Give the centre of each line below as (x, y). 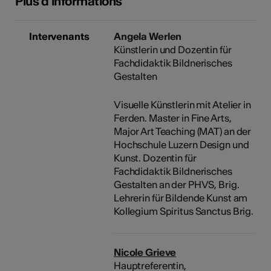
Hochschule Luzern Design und (181, 144)
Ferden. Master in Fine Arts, (172, 118)
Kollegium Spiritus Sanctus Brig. (184, 211)
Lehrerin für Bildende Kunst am (181, 198)
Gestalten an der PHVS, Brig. (176, 184)
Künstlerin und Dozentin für (172, 49)
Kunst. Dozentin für (155, 158)
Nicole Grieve (145, 252)
